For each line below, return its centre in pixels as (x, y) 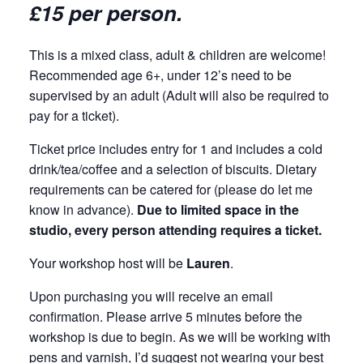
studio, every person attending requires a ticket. (175, 230)
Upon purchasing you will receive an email (151, 297)
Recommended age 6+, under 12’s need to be (160, 75)
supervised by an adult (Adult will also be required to (179, 96)
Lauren (208, 263)
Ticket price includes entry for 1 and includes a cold (176, 149)
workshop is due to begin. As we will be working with (180, 337)
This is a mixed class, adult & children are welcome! (177, 55)
